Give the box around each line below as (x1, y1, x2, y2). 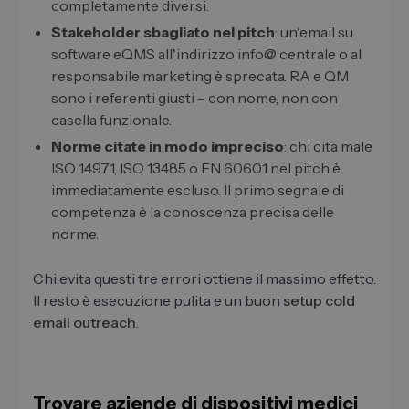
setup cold (283, 291, 355, 310)
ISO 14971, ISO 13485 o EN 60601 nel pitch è (51, 159, 341, 178)
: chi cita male (284, 137, 372, 156)
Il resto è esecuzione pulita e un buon (33, 291, 283, 310)
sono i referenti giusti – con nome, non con (51, 89, 338, 108)
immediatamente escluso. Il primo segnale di (51, 181, 344, 200)
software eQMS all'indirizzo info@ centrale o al (51, 45, 362, 64)
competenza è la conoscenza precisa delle (51, 203, 334, 222)
